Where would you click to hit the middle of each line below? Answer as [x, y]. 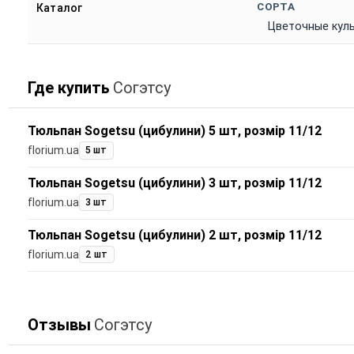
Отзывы [59, 324]
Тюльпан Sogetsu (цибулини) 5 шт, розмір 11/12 [174, 131]
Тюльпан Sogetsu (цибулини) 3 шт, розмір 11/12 [174, 183]
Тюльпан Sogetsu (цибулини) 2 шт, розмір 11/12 [174, 235]
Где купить [68, 88]
